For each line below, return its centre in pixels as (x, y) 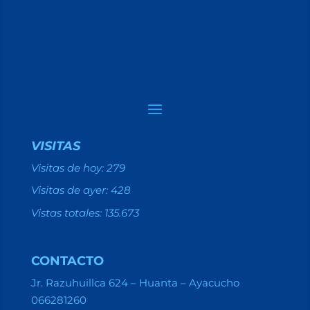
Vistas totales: (67, 212)
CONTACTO (67, 261)
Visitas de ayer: (71, 190)
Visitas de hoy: (69, 167)
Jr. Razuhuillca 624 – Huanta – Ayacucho (135, 283)
